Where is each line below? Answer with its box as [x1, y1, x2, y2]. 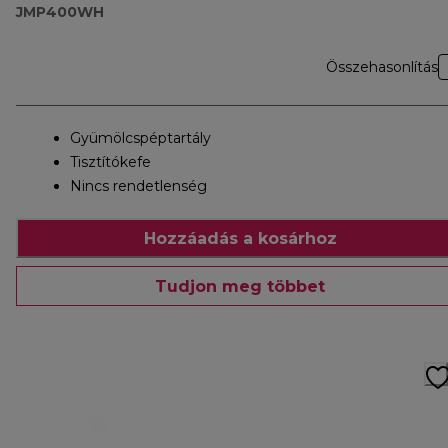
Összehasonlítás [326, 58, 438, 77]
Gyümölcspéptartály [70, 129, 211, 148]
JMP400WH [16, 3, 104, 22]
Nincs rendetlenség [70, 177, 207, 196]
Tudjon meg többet [155, 276, 325, 296]
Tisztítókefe [70, 153, 151, 172]
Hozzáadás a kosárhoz [143, 228, 337, 248]
